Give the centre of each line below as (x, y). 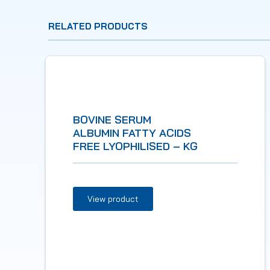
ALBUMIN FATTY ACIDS (132, 133)
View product (113, 199)
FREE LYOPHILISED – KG (135, 146)
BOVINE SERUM (112, 119)
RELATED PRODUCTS (98, 26)
